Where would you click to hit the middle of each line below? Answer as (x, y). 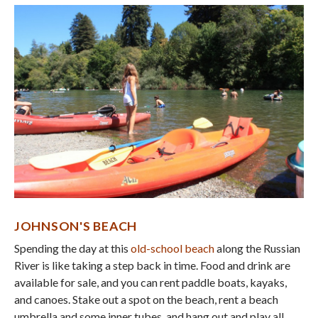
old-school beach (172, 248)
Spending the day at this (72, 248)
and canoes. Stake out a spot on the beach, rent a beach (146, 300)
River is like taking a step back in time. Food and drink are (152, 265)
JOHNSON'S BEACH (76, 226)
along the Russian (257, 248)
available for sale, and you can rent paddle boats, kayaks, (150, 283)
